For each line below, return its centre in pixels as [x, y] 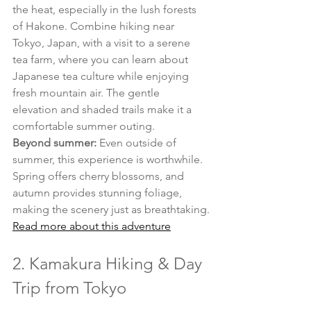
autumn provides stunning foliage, [99, 193]
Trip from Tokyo [69, 288]
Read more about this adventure [92, 226]
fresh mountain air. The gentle [87, 93]
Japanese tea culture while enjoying [102, 76]
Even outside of [138, 143]
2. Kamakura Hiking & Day [109, 264]
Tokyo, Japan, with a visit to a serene [103, 43]
